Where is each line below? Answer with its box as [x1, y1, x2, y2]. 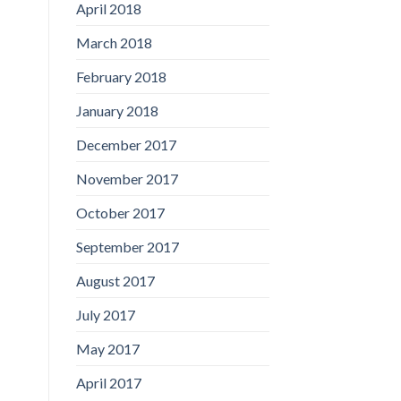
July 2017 [75, 305, 135, 323]
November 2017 [75, 169, 178, 187]
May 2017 [75, 339, 140, 357]
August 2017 [75, 271, 155, 289]
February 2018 [75, 67, 166, 85]
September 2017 [75, 237, 179, 255]
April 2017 [75, 373, 141, 391]
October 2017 [75, 203, 165, 221]
